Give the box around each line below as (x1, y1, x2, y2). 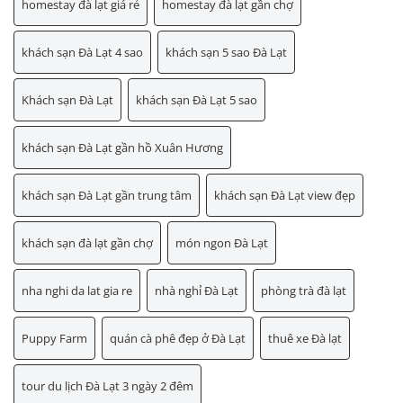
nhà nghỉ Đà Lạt (155, 282, 238, 300)
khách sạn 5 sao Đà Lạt (166, 44, 287, 61)
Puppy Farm (22, 330, 87, 347)
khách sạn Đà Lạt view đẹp (214, 187, 355, 204)
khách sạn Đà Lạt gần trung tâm (22, 187, 192, 204)
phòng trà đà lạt (261, 282, 346, 300)
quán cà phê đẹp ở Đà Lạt (110, 330, 246, 347)
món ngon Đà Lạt (175, 235, 268, 252)
